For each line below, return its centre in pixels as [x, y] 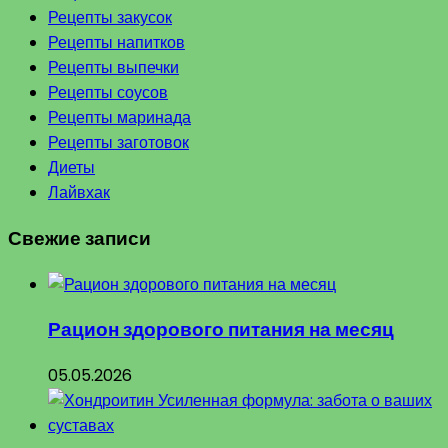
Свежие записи [79, 238]
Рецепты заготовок [118, 143]
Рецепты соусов [108, 93]
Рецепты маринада [119, 118]
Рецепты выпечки [113, 68]
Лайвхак [79, 193]
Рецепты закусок [110, 18]
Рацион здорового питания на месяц [221, 330]
